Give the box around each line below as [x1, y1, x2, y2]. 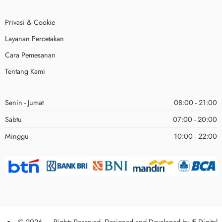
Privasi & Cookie [5, 16, 55, 27]
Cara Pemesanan [5, 49, 55, 60]
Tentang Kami [5, 65, 45, 76]
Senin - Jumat [5, 97, 44, 108]
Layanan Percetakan [5, 33, 64, 44]
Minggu [5, 130, 29, 141]
